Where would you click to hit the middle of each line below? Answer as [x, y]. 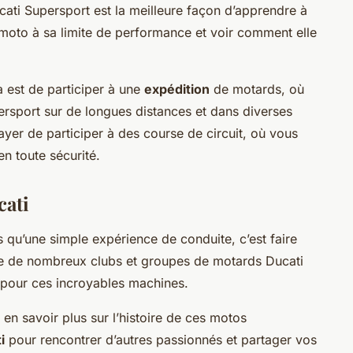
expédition [177, 89]
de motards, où [257, 89]
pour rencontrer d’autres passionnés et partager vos [161, 340]
